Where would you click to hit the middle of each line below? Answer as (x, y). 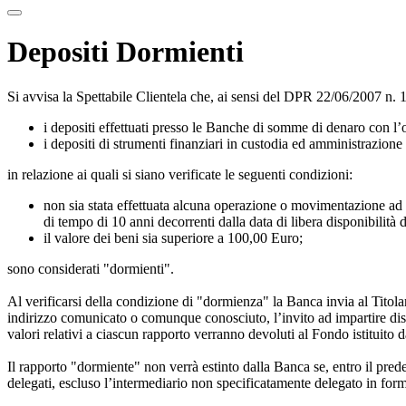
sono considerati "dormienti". (91, 268)
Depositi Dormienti (126, 52)
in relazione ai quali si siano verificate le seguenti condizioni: (180, 174)
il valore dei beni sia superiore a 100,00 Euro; (175, 237)
